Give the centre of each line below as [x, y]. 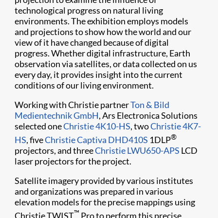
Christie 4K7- [176, 126]
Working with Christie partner [73, 105]
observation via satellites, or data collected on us [106, 64]
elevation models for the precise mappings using [105, 202]
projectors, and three [55, 150]
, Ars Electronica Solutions [148, 115]
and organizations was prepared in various [94, 191]
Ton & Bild [150, 105]
